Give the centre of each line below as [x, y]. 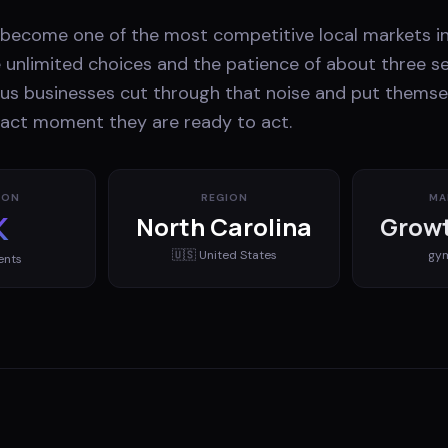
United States [237, 254]
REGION [224, 197]
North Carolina [224, 226]
